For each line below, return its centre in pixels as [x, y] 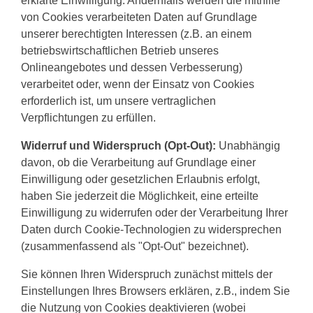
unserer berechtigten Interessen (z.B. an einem [136, 34]
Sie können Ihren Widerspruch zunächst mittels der [147, 274]
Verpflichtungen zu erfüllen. [88, 118]
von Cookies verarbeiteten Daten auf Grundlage [139, 17]
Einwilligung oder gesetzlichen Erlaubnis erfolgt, [140, 179]
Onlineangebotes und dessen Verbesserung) [132, 67]
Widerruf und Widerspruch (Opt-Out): [118, 146]
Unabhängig [248, 146]
